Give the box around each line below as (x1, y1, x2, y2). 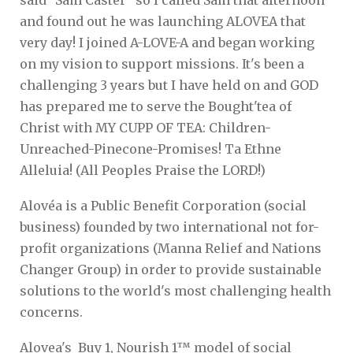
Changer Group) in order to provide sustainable (20, 261, 321, 277)
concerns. (20, 303, 83, 320)
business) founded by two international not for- (20, 218, 319, 235)
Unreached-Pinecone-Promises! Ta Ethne (20, 140, 281, 157)
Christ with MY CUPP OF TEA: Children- (20, 119, 271, 136)
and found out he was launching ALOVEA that (20, 13, 306, 29)
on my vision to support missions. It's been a (20, 55, 304, 72)
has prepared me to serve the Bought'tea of (20, 98, 292, 114)
